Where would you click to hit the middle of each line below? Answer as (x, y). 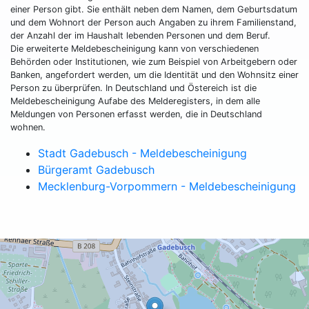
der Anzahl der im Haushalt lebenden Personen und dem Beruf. (140, 36)
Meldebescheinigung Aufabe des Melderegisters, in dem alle (135, 101)
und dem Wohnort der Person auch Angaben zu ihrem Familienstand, (153, 23)
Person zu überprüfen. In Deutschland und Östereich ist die (133, 88)
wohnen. (28, 128)
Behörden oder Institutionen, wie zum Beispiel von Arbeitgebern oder (154, 62)
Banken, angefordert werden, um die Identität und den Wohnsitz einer (154, 75)
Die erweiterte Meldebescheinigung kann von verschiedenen (134, 49)
